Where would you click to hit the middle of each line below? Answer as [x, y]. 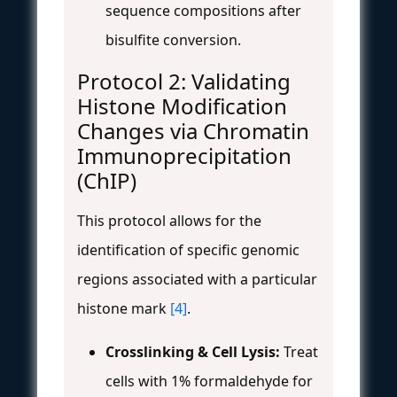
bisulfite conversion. [173, 39]
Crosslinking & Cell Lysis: [193, 351]
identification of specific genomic [188, 249]
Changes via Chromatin [193, 130]
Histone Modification [182, 105]
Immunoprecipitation [184, 155]
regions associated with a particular [197, 279]
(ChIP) [107, 180]
